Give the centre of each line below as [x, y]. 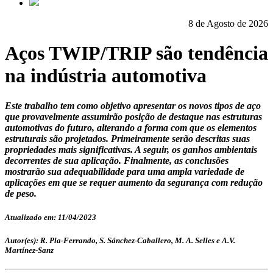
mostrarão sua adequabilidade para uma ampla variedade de [125, 171]
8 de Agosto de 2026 [228, 23]
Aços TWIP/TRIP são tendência [136, 53]
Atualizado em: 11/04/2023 [51, 218]
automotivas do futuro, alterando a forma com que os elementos [131, 127]
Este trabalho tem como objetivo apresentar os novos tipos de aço [133, 105]
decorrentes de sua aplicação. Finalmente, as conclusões [117, 160]
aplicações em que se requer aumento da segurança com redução [134, 182]
